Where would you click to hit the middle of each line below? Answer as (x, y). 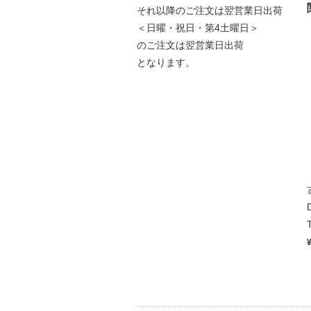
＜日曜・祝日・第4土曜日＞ (198, 27)
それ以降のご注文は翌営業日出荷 (210, 10)
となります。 (166, 62)
